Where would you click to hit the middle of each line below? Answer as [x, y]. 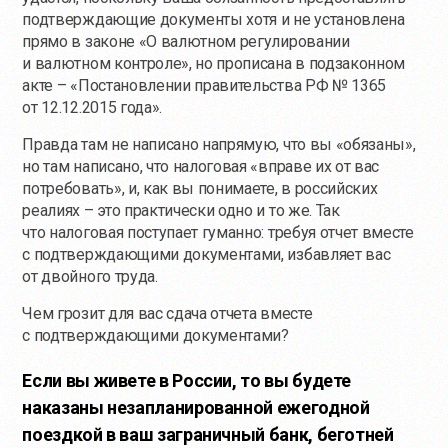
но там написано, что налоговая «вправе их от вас [201, 166]
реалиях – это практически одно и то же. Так [181, 210]
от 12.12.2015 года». [92, 107]
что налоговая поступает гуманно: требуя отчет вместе [218, 232]
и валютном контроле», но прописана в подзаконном [214, 63]
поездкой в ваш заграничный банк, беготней [208, 434]
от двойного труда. [90, 276]
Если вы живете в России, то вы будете [187, 380]
